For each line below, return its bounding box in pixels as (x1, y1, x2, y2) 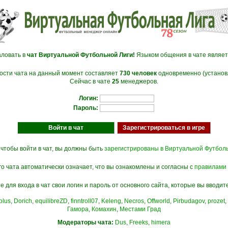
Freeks (129, 219, 148, 226)
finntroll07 (71, 197, 98, 205)
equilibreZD (35, 197, 68, 205)
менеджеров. (119, 78, 158, 85)
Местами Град (120, 206, 161, 213)
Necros (124, 197, 144, 205)
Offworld (147, 197, 170, 205)
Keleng (101, 197, 121, 205)
